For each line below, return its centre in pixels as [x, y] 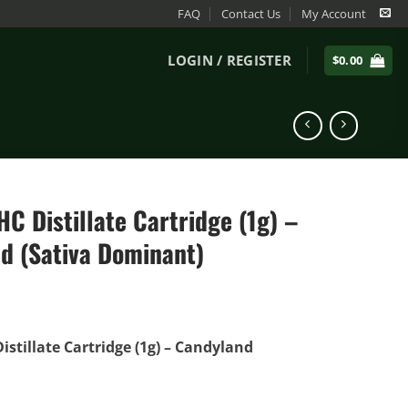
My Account [334, 14]
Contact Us [251, 14]
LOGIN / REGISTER [230, 60]
